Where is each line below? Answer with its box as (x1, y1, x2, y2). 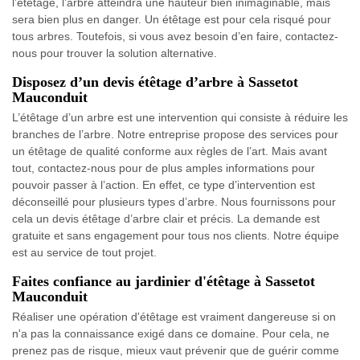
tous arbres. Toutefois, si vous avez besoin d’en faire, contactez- (12, 30, 338, 43)
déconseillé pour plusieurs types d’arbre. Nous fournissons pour (12, 195, 336, 209)
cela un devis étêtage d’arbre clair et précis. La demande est (12, 212, 320, 226)
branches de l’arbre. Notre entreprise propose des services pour (12, 128, 338, 141)
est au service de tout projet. (12, 246, 157, 260)
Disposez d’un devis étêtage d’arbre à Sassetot (12, 74, 298, 91)
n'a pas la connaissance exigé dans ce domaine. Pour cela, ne (12, 327, 329, 341)
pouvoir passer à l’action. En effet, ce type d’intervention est (12, 178, 315, 192)
